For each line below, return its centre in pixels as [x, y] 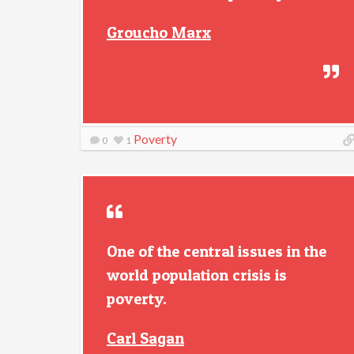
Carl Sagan [145, 338]
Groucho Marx [159, 32]
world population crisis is [197, 275]
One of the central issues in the [217, 251]
